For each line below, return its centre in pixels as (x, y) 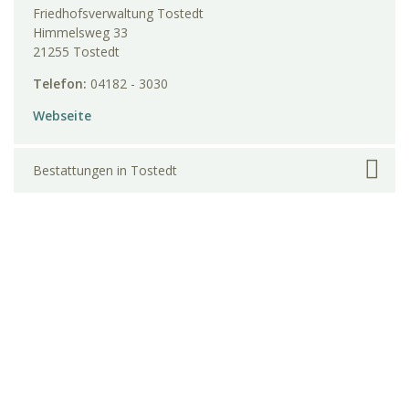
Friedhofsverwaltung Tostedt (118, 14)
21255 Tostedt (76, 52)
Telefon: (62, 84)
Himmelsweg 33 (80, 33)
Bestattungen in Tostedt (105, 170)
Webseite (62, 116)
